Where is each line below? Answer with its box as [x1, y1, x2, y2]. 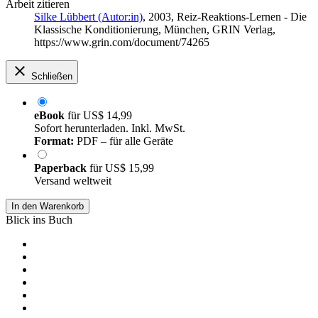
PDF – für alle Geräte [74, 134, 173, 147]
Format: [34, 134, 74, 147]
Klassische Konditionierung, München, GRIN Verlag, [34, 23, 275, 35]
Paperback [34, 161, 89, 174]
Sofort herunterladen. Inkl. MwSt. [34, 121, 185, 134]
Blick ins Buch [6, 213, 72, 226]
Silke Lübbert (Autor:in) [34, 10, 143, 23]
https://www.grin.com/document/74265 [34, 35, 209, 48]
